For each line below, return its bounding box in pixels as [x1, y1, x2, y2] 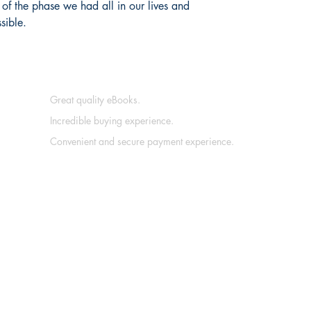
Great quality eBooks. [50, 93, 140, 107]
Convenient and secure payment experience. [50, 135, 234, 149]
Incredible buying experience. [50, 114, 174, 128]
